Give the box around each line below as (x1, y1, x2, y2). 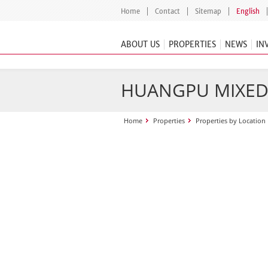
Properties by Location (196, 116, 266, 125)
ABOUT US (121, 39, 160, 50)
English (236, 7, 260, 16)
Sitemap (195, 7, 221, 16)
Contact (155, 7, 180, 16)
